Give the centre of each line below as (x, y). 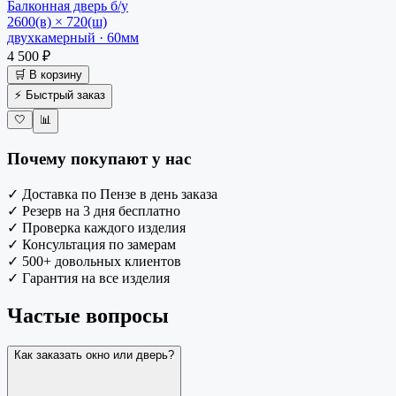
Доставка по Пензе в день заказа (120, 194)
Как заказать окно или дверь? (94, 354)
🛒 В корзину (48, 74)
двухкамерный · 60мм (73, 37)
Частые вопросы (88, 315)
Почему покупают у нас (99, 159)
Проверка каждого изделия (104, 227)
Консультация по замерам (99, 244)
